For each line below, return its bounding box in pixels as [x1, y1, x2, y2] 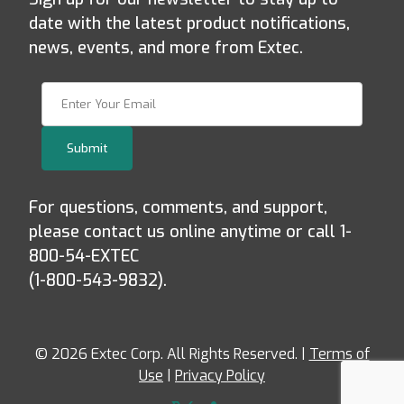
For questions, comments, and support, [29, 196, 327, 218]
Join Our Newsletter [41, 82, 170, 102]
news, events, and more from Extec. [29, 37, 303, 60]
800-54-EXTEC [29, 244, 139, 267]
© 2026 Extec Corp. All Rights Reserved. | [34, 344, 309, 363]
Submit [66, 140, 107, 156]
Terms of [308, 344, 370, 363]
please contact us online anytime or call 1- [29, 220, 352, 243]
